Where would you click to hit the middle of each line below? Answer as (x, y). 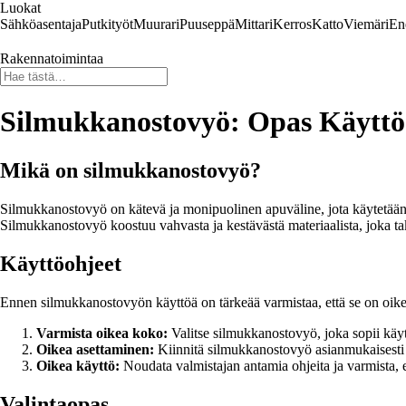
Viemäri (366, 24)
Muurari (156, 24)
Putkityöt (107, 24)
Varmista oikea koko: (102, 333)
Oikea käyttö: (78, 365)
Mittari (254, 24)
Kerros (292, 24)
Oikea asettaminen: (95, 349)
